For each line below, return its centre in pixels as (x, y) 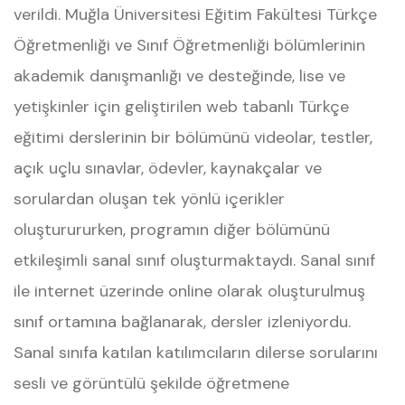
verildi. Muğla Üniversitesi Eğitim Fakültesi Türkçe (195, 14)
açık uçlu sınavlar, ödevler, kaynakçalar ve (168, 168)
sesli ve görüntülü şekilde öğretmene (151, 383)
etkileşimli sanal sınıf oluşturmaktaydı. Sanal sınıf (194, 260)
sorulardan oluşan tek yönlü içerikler (149, 199)
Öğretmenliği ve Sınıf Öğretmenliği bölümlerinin (189, 45)
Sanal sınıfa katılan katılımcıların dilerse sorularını (196, 353)
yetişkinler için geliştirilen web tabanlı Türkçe (181, 107)
